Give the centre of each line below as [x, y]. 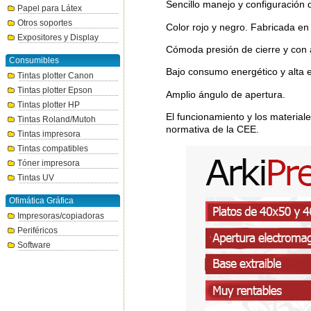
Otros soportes [45, 23]
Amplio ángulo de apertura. [225, 94]
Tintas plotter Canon [56, 76]
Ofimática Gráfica [41, 201]
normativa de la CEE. [212, 129]
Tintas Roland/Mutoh [57, 119]
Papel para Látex [50, 8]
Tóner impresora [49, 163]
